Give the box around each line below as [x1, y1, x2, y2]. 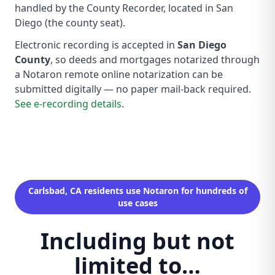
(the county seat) [42, 16, 123, 29]
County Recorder [87, 1, 163, 15]
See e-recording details [15, 97, 122, 110]
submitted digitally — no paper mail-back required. [15, 82, 251, 96]
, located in [163, 1, 216, 15]
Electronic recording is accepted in [15, 38, 175, 52]
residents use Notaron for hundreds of [81, 185, 247, 196]
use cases [117, 197, 158, 209]
